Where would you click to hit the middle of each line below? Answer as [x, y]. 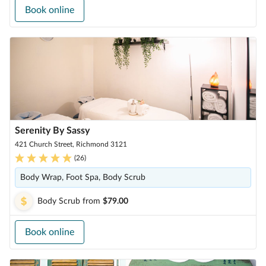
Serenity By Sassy [52, 131]
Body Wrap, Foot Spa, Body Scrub [83, 178]
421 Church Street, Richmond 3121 [71, 144]
